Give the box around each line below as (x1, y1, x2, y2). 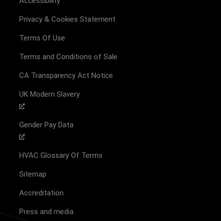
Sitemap (19, 170, 46, 179)
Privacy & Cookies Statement (19, 15, 115, 24)
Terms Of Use (19, 34, 65, 43)
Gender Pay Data (19, 120, 74, 130)
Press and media (19, 207, 74, 217)
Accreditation (19, 188, 64, 198)
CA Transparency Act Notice (19, 71, 113, 80)
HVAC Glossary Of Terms (19, 151, 103, 160)
